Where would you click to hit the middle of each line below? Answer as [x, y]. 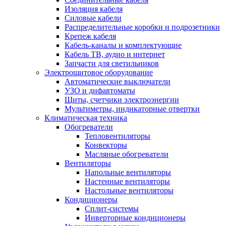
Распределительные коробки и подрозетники [142, 27]
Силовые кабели [93, 18]
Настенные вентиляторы [127, 181]
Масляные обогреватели [127, 154]
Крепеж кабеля [90, 36]
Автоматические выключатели [118, 81]
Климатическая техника [86, 118]
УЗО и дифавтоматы [100, 90]
